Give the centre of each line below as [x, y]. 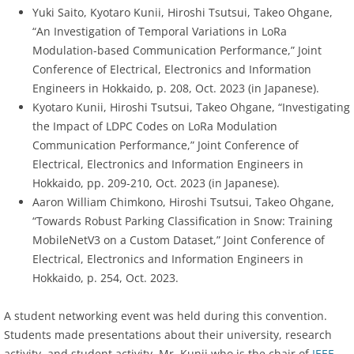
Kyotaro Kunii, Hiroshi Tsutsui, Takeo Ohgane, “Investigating [191, 107]
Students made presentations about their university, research [168, 335]
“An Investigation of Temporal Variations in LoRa [160, 32]
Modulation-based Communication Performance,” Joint [177, 51]
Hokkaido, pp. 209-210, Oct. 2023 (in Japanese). [156, 183]
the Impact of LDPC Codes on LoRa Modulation [155, 126]
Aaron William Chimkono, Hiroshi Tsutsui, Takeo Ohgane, [183, 202]
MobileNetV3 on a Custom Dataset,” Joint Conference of [179, 240]
